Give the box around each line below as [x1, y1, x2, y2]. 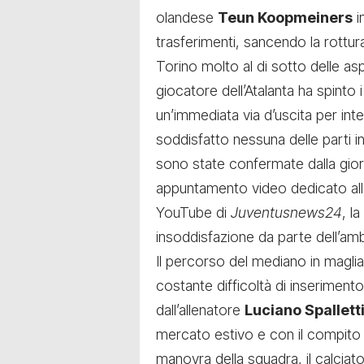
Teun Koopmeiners [218, 8, 353, 26]
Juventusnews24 [231, 203, 342, 221]
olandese [156, 8, 218, 26]
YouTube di [156, 203, 231, 221]
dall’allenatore [156, 301, 245, 318]
